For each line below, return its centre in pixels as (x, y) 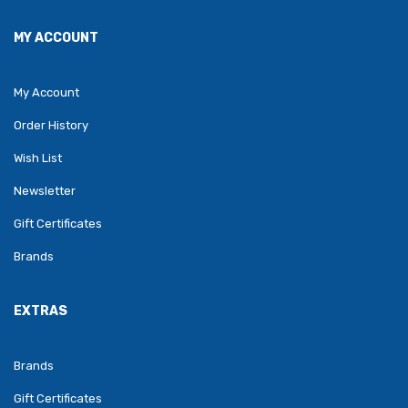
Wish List (38, 158)
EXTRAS (41, 311)
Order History (51, 125)
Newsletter (45, 190)
